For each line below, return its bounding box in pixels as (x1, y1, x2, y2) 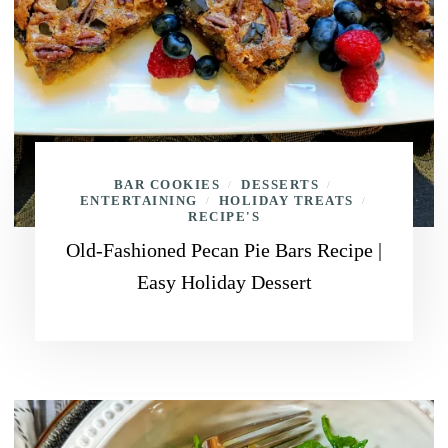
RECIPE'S (188, 209, 260, 224)
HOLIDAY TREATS (218, 193, 354, 208)
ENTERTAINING (79, 193, 198, 208)
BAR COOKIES (113, 177, 221, 192)
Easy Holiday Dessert (136, 271, 312, 293)
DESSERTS (241, 177, 320, 192)
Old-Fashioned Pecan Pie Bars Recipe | (66, 239, 382, 261)
